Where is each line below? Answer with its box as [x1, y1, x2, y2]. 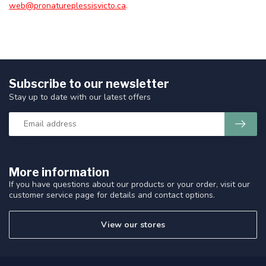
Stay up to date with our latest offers [9, 91, 151, 103]
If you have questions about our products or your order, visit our [9, 178, 250, 190]
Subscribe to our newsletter [9, 76, 169, 91]
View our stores [101, 218, 165, 230]
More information [9, 164, 109, 179]
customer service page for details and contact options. [9, 189, 215, 201]
